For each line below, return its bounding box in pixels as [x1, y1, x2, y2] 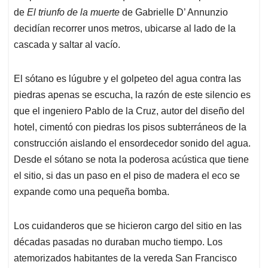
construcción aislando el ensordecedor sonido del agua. [14, 138, 251, 148]
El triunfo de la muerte [27, 7, 122, 17]
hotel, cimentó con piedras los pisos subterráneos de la [14, 121, 246, 132]
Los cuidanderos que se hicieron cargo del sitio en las [14, 220, 242, 231]
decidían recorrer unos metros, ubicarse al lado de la [14, 23, 236, 33]
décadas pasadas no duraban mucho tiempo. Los [14, 236, 223, 247]
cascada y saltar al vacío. [14, 39, 120, 50]
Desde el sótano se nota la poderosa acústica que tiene [14, 154, 249, 165]
